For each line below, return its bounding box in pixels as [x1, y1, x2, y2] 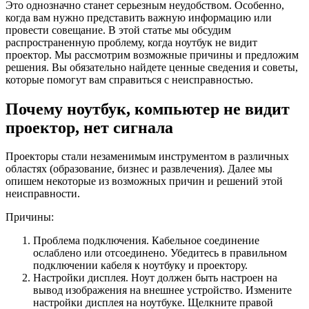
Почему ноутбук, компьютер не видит [6, 99, 290, 118]
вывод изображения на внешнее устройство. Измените [33, 284, 292, 297]
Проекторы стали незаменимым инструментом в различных [6, 150, 289, 163]
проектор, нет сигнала [6, 118, 173, 137]
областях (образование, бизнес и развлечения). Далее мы [6, 163, 272, 175]
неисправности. [6, 188, 80, 200]
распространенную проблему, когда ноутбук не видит [6, 36, 257, 48]
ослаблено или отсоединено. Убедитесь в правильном [33, 247, 287, 259]
